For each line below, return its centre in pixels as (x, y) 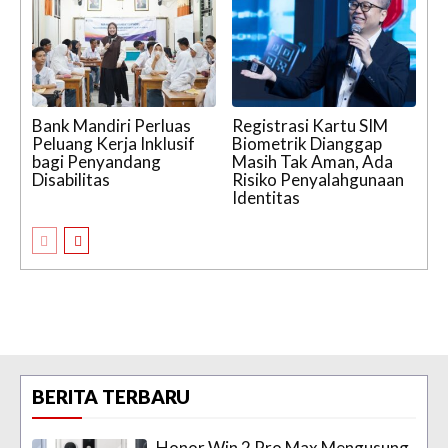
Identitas (266, 198)
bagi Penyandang (96, 162)
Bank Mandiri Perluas (111, 126)
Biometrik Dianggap (307, 144)
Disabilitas (71, 180)
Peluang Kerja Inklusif (113, 144)
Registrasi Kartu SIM (310, 126)
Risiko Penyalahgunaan (318, 180)
